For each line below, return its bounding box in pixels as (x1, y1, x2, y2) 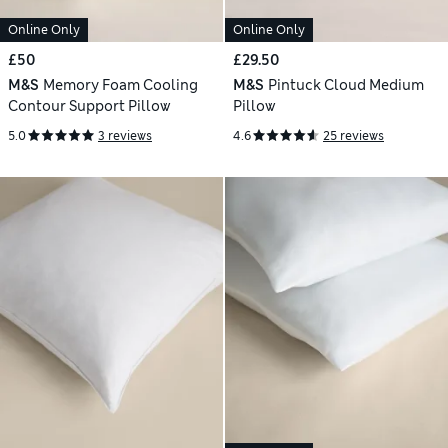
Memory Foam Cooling (42, 76, 198, 95)
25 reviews (323, 128, 384, 144)
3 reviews (98, 128, 152, 144)
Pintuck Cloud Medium (267, 76, 424, 95)
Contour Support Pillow (8, 97, 171, 116)
